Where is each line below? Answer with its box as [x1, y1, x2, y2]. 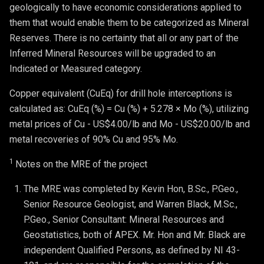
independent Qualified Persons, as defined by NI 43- [24, 244, 240, 256]
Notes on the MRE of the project [15, 158, 147, 170]
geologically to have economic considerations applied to [9, 1, 242, 13]
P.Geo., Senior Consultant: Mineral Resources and [24, 213, 224, 225]
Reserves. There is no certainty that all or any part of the [9, 32, 239, 44]
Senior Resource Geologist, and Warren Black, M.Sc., [24, 198, 237, 210]
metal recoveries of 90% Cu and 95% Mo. [9, 133, 178, 145]
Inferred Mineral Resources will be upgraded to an [9, 47, 216, 59]
